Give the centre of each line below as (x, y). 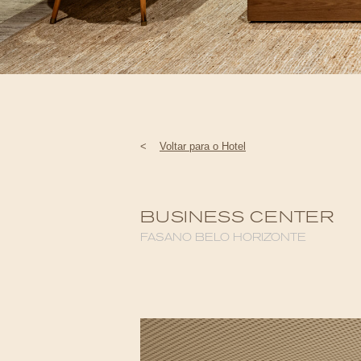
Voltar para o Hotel (203, 146)
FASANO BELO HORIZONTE (223, 237)
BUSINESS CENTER (238, 217)
